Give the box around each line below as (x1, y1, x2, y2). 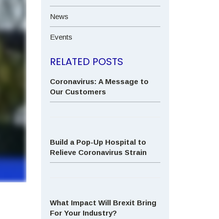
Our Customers (49, 88, 106, 96)
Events (49, 33, 72, 41)
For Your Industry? (49, 209, 117, 217)
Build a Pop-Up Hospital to (49, 138, 146, 146)
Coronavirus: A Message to (49, 77, 149, 86)
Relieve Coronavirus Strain (49, 148, 147, 156)
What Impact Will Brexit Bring (49, 198, 156, 207)
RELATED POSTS (49, 55, 123, 68)
